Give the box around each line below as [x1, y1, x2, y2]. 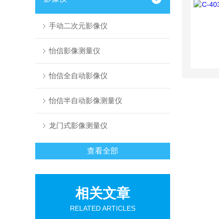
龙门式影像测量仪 [48, 121, 108, 130]
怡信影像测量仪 [48, 46, 100, 55]
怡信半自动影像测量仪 [48, 96, 122, 105]
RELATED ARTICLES [70, 204, 135, 212]
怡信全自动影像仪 [48, 71, 108, 80]
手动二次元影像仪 [48, 22, 108, 30]
